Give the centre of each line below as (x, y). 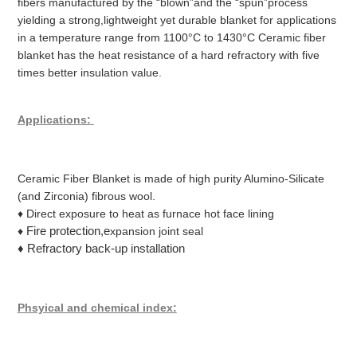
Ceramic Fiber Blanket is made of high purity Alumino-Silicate (171, 179)
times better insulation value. (89, 73)
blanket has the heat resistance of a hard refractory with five (168, 55)
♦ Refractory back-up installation (101, 249)
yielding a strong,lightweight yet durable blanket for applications (177, 20)
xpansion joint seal (156, 231)
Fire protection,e (68, 231)
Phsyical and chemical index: (97, 308)
